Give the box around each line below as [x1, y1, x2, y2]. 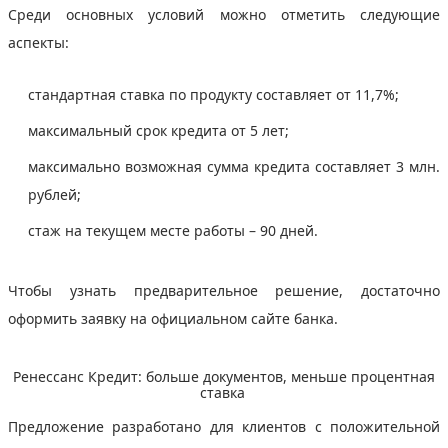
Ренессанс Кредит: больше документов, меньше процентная [13, 366, 435, 386]
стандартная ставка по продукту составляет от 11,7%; [28, 84, 403, 104]
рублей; [28, 184, 85, 204]
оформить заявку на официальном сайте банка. [8, 308, 342, 328]
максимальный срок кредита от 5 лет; [28, 120, 293, 140]
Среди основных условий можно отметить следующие [8, 4, 440, 24]
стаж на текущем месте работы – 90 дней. [28, 220, 322, 240]
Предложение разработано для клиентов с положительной [8, 416, 440, 436]
